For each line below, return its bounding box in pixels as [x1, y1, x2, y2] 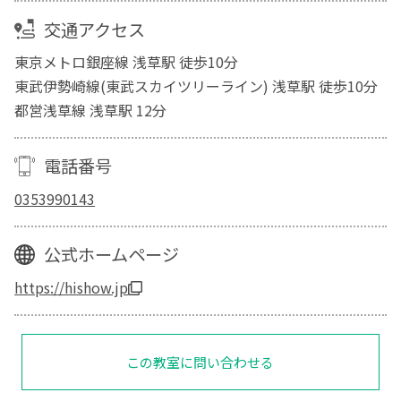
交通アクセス [43, 16, 145, 42]
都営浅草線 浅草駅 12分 [14, 99, 167, 122]
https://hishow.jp [14, 276, 129, 298]
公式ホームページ [43, 242, 179, 268]
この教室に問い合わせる [126, 352, 275, 371]
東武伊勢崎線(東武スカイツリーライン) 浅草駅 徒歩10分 [14, 75, 379, 98]
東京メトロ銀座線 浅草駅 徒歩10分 [14, 51, 239, 73]
